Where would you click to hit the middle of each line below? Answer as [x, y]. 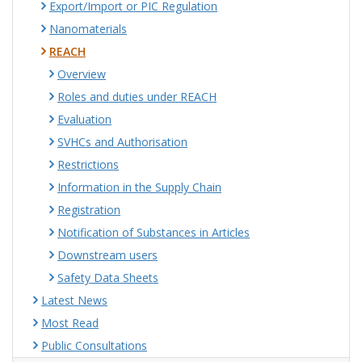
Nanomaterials [88, 29]
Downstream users [107, 255]
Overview [82, 74]
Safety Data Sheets [108, 278]
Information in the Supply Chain [139, 187]
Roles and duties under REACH [137, 97]
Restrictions [88, 164]
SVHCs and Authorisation [122, 142]
